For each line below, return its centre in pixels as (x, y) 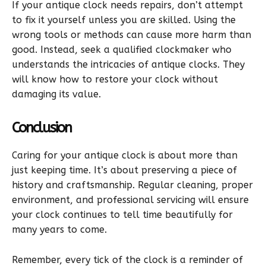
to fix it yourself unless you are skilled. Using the (124, 20)
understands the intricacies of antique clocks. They (128, 64)
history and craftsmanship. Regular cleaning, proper (132, 185)
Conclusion (42, 127)
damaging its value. (56, 94)
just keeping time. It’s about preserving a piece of (124, 170)
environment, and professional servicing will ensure (130, 199)
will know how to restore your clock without (115, 79)
